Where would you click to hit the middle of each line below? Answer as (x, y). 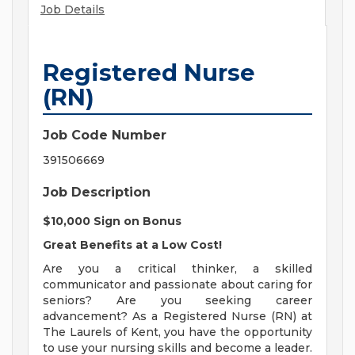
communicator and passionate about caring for (177, 285)
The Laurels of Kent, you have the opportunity (177, 332)
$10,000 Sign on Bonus (112, 221)
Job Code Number (105, 136)
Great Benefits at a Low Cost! (132, 245)
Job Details (73, 10)
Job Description (97, 193)
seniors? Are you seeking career (177, 301)
